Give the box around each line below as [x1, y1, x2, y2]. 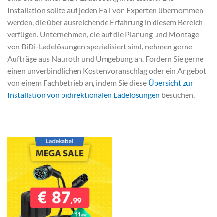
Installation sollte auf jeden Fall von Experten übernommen [7, 5, 203, 15]
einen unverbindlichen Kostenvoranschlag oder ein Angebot [7, 66, 206, 76]
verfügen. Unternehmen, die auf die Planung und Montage [7, 30, 199, 39]
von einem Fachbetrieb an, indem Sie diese [7, 78, 148, 88]
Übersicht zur [148, 78, 193, 88]
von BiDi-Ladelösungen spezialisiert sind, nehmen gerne [7, 42, 192, 51]
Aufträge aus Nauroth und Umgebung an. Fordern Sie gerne [7, 54, 203, 63]
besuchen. [160, 90, 195, 100]
